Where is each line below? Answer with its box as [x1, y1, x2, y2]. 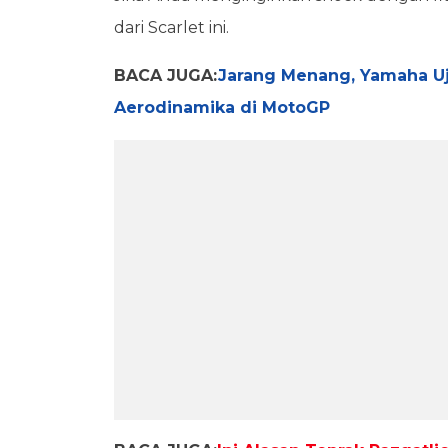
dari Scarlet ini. [114, 17, 229, 37]
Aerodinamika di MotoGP [114, 97, 330, 117]
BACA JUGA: [114, 65, 218, 85]
